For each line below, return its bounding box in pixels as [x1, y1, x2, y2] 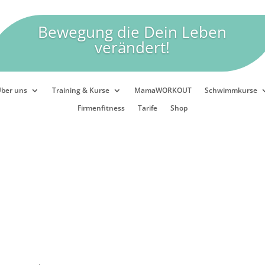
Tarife [137, 102, 157, 113]
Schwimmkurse [204, 85, 257, 95]
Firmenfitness [77, 102, 125, 113]
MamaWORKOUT [134, 85, 192, 95]
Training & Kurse [51, 85, 109, 95]
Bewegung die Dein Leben [38, 21, 227, 43]
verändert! [95, 37, 170, 58]
